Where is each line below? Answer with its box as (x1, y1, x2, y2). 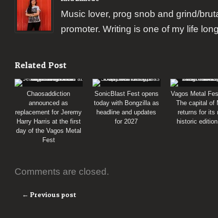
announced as (29, 99, 69, 107)
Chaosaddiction (27, 90, 71, 98)
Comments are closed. (15, 166, 109, 177)
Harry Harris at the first (17, 118, 81, 126)
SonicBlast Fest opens (94, 90, 159, 98)
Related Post (15, 60, 67, 71)
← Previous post (22, 190, 76, 199)
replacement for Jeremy (15, 109, 82, 116)
